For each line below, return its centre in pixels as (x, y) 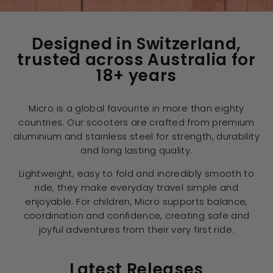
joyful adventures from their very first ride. (136, 230)
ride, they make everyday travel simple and (136, 188)
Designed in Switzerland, (136, 44)
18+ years (136, 76)
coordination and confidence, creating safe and (136, 216)
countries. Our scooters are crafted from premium (136, 123)
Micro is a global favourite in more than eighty (136, 109)
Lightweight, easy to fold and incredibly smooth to (136, 174)
